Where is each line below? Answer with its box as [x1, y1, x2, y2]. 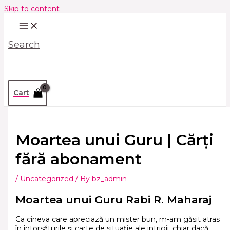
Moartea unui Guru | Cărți [15, 130, 214, 150]
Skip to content [4, 4, 60, 13]
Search [8, 39, 40, 50]
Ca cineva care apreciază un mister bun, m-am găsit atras [15, 214, 220, 224]
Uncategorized [20, 174, 73, 184]
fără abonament [15, 149, 142, 169]
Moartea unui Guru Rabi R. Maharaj [15, 193, 212, 206]
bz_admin [91, 174, 127, 184]
